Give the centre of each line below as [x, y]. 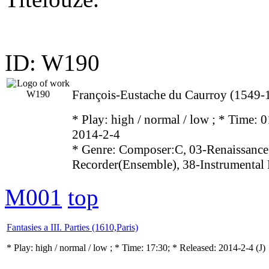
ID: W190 [52, 63]
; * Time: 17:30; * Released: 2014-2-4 [183, 248]
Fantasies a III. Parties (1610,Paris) [72, 227]
